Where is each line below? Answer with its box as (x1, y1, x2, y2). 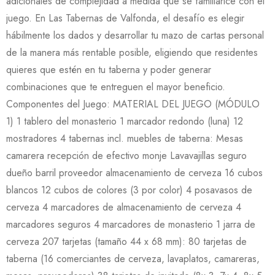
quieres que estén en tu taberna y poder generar (6, 63, 211, 77)
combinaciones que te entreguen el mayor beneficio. (6, 80, 225, 94)
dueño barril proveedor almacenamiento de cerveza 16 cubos (6, 166, 263, 180)
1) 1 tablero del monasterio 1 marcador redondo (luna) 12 (6, 114, 243, 128)
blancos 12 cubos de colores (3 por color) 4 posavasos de (6, 183, 252, 197)
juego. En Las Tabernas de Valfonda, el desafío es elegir (6, 11, 244, 25)
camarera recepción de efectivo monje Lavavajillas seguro (6, 149, 247, 163)
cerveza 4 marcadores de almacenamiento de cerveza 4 (6, 200, 241, 214)
